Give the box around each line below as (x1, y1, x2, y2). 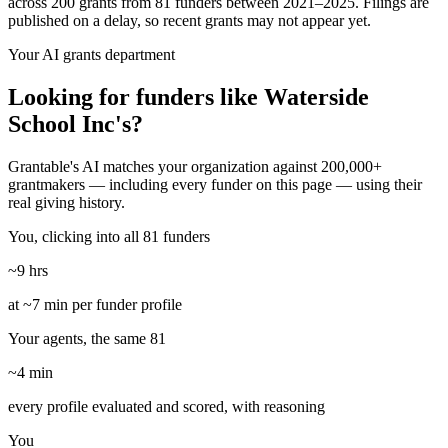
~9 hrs (8, 262, 48, 280)
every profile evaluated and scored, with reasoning (8, 398, 325, 416)
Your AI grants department (8, 46, 175, 64)
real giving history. (8, 194, 125, 212)
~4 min (8, 364, 53, 382)
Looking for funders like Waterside (8, 84, 369, 111)
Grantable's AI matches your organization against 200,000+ (8, 158, 382, 176)
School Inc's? (8, 111, 143, 138)
